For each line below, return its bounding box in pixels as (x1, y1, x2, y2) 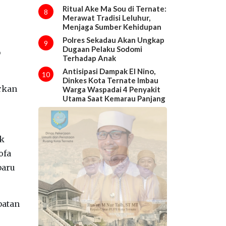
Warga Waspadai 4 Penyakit (62, 84, 160, 94)
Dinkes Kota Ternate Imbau (62, 75, 158, 85)
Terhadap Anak (62, 53, 116, 63)
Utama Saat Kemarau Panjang (62, 93, 165, 103)
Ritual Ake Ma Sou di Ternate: (62, 4, 166, 13)
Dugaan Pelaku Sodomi (62, 44, 142, 53)
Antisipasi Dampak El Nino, (62, 66, 155, 76)
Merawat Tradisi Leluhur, (62, 13, 150, 22)
